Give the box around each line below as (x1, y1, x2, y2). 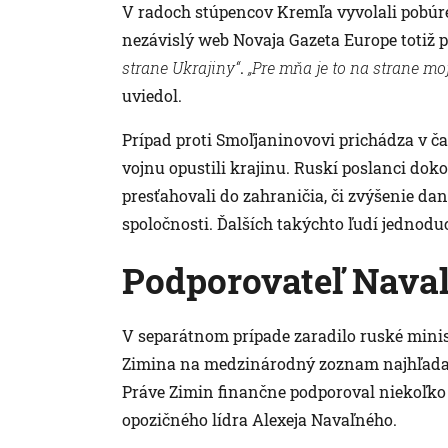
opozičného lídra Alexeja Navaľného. (122, 408, 397, 430)
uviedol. (122, 84, 182, 106)
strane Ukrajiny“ (122, 56, 240, 78)
